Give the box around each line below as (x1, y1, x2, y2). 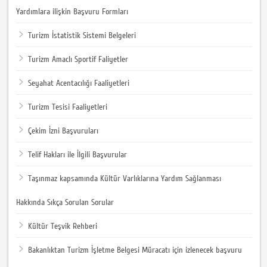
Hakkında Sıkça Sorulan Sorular (16, 197, 114, 207)
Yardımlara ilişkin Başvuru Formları (16, 7, 129, 17)
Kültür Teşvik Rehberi (28, 221, 98, 231)
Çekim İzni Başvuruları (28, 126, 99, 136)
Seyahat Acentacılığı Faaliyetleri (28, 78, 130, 88)
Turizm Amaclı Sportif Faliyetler (28, 54, 129, 64)
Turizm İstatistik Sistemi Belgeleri (28, 30, 136, 41)
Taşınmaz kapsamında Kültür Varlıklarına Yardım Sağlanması (28, 173, 222, 184)
